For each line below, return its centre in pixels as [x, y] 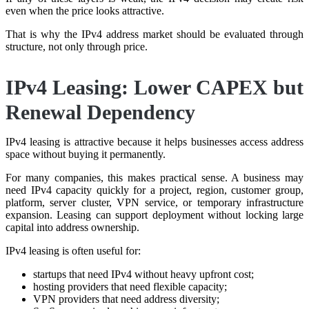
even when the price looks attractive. [85, 10]
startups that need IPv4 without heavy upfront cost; [143, 274]
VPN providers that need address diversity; [126, 299]
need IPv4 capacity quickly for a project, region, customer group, [154, 190]
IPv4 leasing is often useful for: [73, 250]
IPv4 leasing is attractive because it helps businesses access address [154, 141]
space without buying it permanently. [86, 154]
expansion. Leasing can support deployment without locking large [154, 215]
